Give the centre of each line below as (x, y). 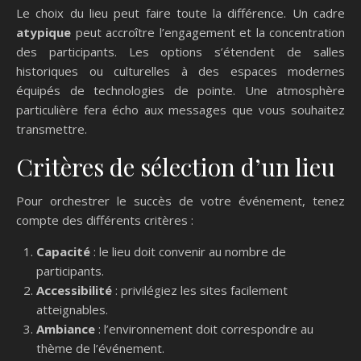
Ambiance (66, 328)
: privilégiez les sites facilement (200, 290)
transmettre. (52, 129)
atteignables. (72, 309)
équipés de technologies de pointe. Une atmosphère (180, 90)
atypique (44, 32)
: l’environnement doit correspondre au (204, 328)
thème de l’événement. (100, 348)
